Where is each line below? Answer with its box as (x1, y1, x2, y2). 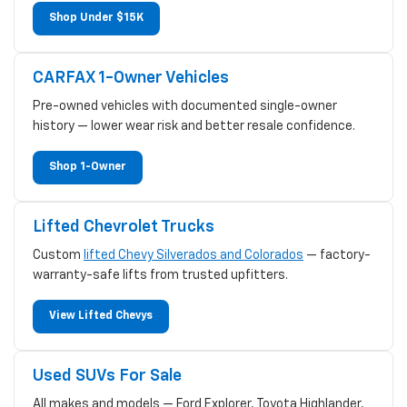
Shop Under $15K (49, 12, 144, 24)
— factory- (303, 248, 371, 262)
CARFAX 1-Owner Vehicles (33, 69, 229, 86)
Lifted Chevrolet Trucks (33, 218, 214, 235)
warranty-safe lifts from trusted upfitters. (33, 268, 288, 282)
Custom (33, 248, 84, 262)
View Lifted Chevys (49, 310, 153, 322)
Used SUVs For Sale (33, 367, 182, 384)
